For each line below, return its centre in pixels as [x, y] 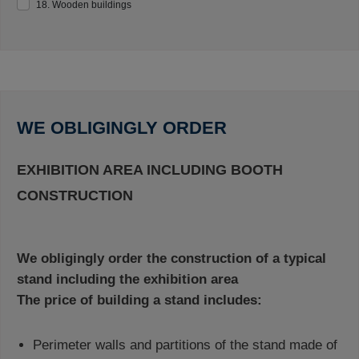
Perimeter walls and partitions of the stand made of [185, 345]
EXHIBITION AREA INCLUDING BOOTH [150, 170]
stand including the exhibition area [127, 279]
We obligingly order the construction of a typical [171, 258]
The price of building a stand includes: [139, 300]
